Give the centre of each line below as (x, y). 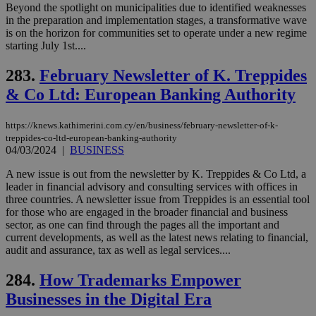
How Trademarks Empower (140, 280)
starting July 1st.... (46, 45)
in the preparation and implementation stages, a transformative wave (156, 20)
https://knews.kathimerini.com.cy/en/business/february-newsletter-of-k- (142, 125)
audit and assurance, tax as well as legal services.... (118, 250)
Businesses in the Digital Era (109, 299)
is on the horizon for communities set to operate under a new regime (156, 33)
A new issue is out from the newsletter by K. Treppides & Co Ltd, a (156, 174)
